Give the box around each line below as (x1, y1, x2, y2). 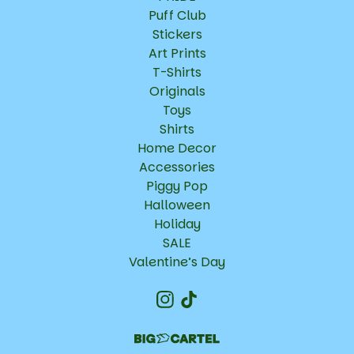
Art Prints (148, 44, 206, 62)
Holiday (153, 215, 201, 233)
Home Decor (137, 139, 217, 157)
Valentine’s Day (129, 253, 225, 271)
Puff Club (148, 6, 206, 24)
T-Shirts (153, 63, 201, 81)
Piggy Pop (146, 177, 208, 195)
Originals (149, 82, 205, 100)
